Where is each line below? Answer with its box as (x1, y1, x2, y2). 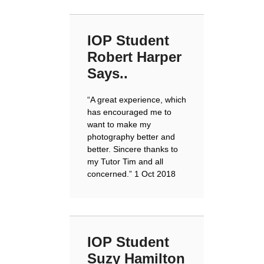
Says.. (87, 65, 128, 81)
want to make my (87, 120, 151, 129)
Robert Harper (87, 49, 181, 65)
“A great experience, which (87, 95, 186, 104)
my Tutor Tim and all (87, 157, 163, 166)
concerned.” (87, 169, 134, 179)
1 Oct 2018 (134, 169, 176, 179)
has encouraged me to (87, 107, 171, 117)
